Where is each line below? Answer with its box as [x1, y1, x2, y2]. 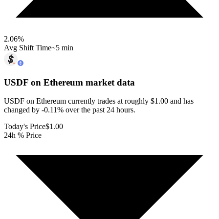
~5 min [51, 43, 73, 52]
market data [83, 77, 135, 88]
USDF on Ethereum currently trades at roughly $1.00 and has [4, 97, 194, 106]
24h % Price [4, 131, 42, 140]
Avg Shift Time [4, 43, 51, 52]
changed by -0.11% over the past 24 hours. [4, 106, 135, 114]
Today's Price [4, 122, 45, 131]
